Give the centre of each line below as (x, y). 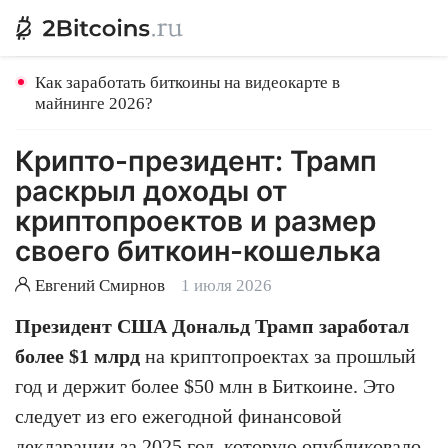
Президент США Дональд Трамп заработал (212, 326)
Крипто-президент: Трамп (196, 161)
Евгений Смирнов (100, 285)
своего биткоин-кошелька (198, 251)
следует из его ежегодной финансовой (178, 416)
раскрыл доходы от (151, 191)
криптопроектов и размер (195, 221)
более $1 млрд (77, 356)
